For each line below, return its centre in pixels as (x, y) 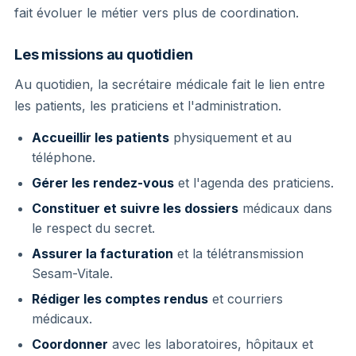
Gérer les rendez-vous (103, 182)
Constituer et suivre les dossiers (135, 208)
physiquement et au (230, 137)
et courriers (246, 298)
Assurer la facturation (103, 253)
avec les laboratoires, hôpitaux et (211, 344)
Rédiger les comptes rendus (120, 298)
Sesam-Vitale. (72, 273)
